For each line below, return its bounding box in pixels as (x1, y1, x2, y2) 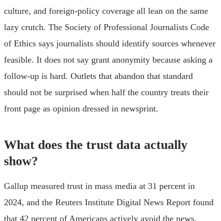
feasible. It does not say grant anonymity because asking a (4, 54, 213, 65)
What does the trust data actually (4, 137, 187, 152)
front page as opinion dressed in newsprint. (4, 103, 158, 113)
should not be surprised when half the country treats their (4, 87, 209, 97)
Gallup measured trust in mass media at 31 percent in (4, 181, 195, 191)
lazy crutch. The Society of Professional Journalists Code (4, 22, 209, 32)
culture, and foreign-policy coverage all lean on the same (4, 5, 208, 16)
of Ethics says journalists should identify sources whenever (4, 38, 216, 48)
